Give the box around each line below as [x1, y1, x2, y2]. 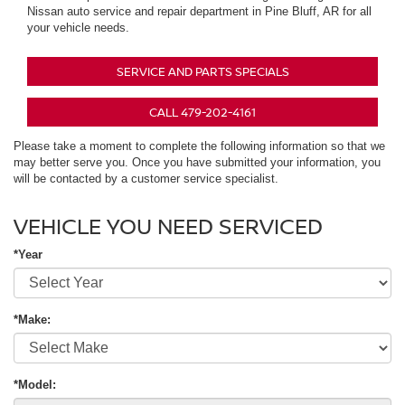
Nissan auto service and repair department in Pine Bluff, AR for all [27, 5, 372, 19]
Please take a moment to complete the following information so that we [14, 139, 385, 154]
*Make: [14, 313, 51, 327]
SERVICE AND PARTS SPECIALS [116, 63, 289, 80]
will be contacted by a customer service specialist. [14, 172, 278, 186]
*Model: [14, 378, 56, 392]
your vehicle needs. [27, 21, 129, 35]
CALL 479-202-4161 [149, 104, 256, 121]
